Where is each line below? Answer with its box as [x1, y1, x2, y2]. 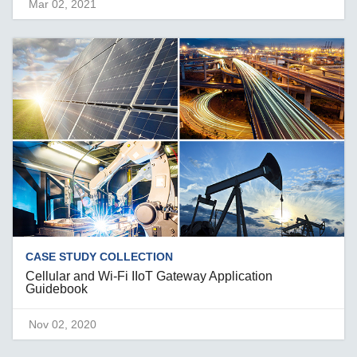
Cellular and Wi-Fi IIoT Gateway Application [25, 269, 273, 284]
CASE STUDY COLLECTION [25, 250, 174, 264]
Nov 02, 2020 [29, 318, 97, 331]
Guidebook [25, 282, 88, 296]
